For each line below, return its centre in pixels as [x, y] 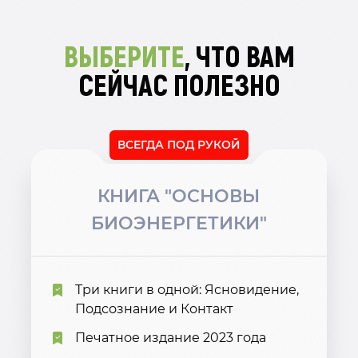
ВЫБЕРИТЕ [124, 56]
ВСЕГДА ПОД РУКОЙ [179, 145]
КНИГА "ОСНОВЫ [179, 196]
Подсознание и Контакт [154, 309]
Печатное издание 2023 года [171, 338]
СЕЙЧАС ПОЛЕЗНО [179, 84]
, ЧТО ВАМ [239, 56]
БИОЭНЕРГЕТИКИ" [179, 223]
